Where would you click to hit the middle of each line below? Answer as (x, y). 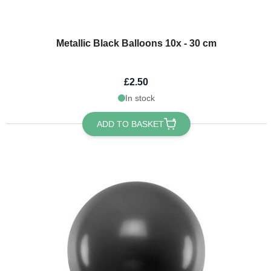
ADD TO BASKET (130, 124)
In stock (140, 98)
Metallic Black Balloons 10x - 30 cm (136, 43)
